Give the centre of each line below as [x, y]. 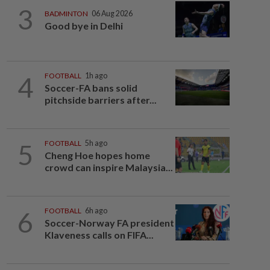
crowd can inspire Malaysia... [108, 167]
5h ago [96, 143]
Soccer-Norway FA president [109, 223]
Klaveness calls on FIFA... [99, 235]
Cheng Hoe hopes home [97, 155]
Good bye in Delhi [83, 26]
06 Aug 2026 [112, 14]
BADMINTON [66, 14]
